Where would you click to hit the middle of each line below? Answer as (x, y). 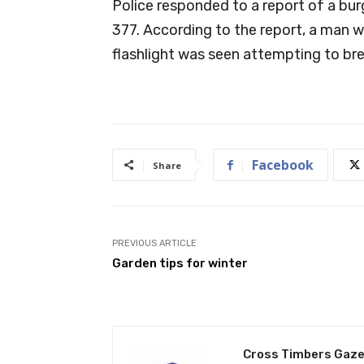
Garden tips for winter (180, 263)
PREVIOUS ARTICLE (154, 243)
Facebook (283, 165)
